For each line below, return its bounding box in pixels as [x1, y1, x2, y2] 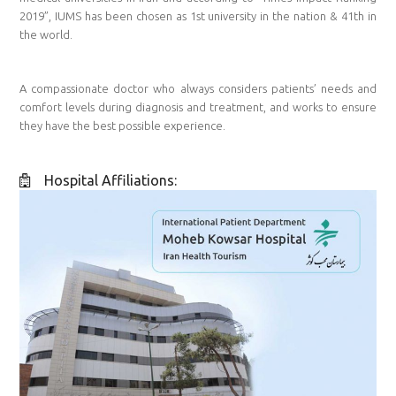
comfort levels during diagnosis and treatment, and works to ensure [19, 101, 377, 114]
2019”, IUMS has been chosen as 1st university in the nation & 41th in [19, 10, 377, 23]
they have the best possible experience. [19, 119, 226, 133]
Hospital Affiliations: [44, 172, 178, 189]
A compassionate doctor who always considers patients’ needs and [19, 82, 377, 95]
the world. [19, 28, 73, 42]
